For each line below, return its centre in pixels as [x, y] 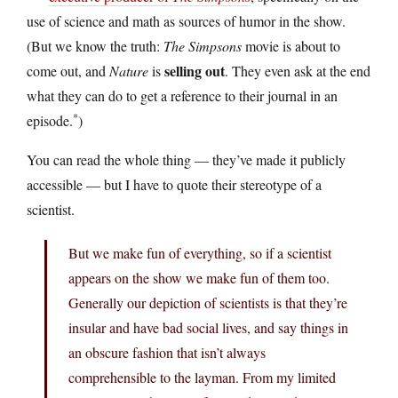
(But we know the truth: [95, 45]
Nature [129, 70]
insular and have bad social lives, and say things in [208, 327]
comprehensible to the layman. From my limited [202, 377]
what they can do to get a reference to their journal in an [182, 95]
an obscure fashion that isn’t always [167, 352]
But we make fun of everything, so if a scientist [200, 252]
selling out [195, 70]
